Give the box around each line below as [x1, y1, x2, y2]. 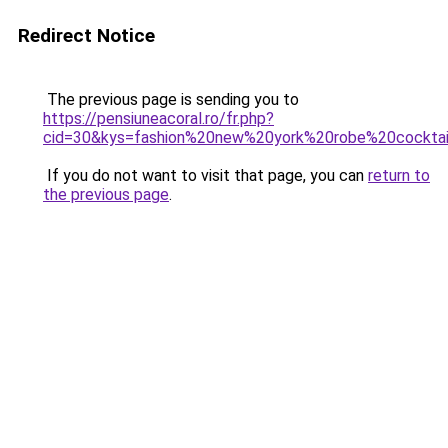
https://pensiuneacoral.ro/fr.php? [43, 109, 274, 128]
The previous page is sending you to [43, 90, 299, 109]
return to [368, 166, 430, 185]
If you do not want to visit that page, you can [43, 166, 368, 185]
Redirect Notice [18, 24, 155, 47]
